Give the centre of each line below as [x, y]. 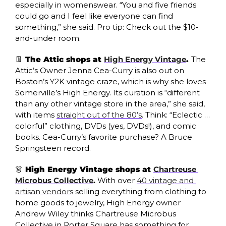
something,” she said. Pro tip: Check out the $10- [107, 27]
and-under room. [48, 38]
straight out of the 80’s [99, 115]
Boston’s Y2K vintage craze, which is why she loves [110, 81]
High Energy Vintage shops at [88, 169]
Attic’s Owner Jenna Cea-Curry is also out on [100, 70]
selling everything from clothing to [140, 191]
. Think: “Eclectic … [176, 115]
